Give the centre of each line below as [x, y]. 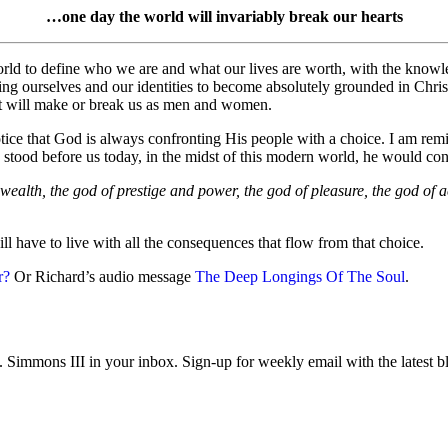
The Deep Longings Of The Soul [300, 277]
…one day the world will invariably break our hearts [224, 17]
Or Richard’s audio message [102, 277]
